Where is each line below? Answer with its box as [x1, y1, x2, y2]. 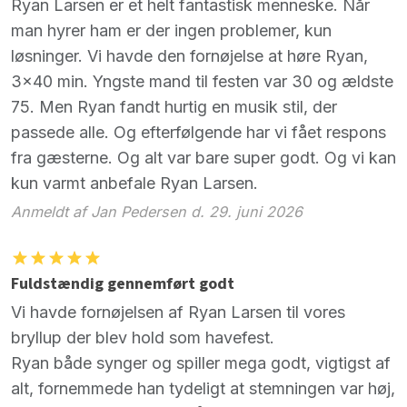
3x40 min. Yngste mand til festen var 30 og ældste [11, 71, 393, 91]
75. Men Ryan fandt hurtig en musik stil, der [11, 96, 337, 116]
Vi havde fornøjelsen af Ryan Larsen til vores [11, 303, 345, 323]
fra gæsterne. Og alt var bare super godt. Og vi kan [11, 147, 396, 167]
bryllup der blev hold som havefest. [11, 328, 274, 348]
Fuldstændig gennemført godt [11, 273, 234, 296]
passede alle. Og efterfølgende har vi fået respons [11, 122, 386, 142]
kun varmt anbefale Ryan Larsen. [11, 173, 258, 193]
